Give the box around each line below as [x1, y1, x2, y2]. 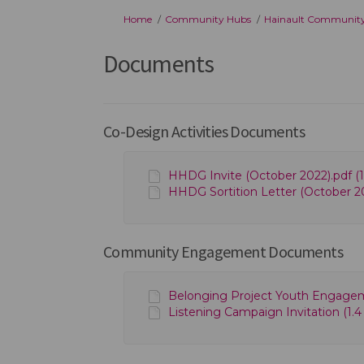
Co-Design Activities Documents [103, 120, 305, 141]
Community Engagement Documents [103, 240, 343, 262]
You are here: [90, 11, 149, 24]
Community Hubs [165, 12, 251, 25]
